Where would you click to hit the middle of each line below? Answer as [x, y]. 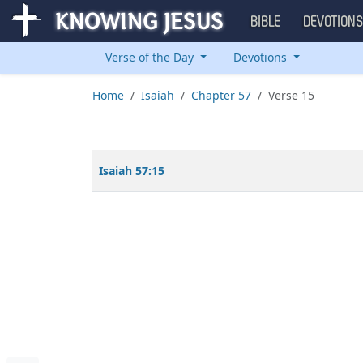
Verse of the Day [151, 57]
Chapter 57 [221, 95]
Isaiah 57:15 [132, 171]
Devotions [261, 57]
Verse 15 [291, 95]
